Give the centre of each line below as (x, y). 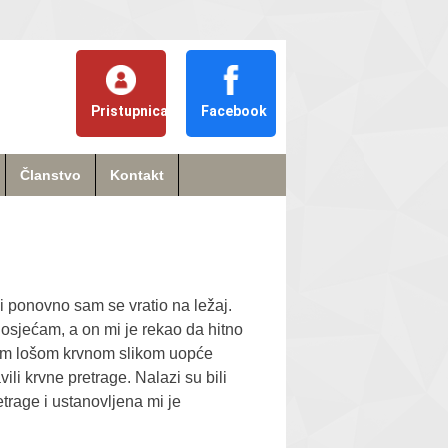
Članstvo (50, 174)
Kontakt (137, 174)
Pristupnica (129, 111)
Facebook (234, 111)
